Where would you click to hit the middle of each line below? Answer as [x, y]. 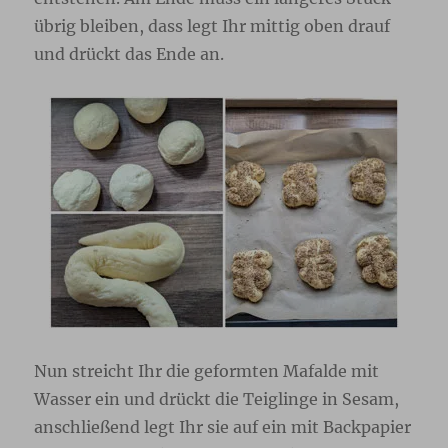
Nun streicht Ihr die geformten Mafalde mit [207, 371]
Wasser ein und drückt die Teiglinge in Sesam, [217, 399]
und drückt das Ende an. [129, 54]
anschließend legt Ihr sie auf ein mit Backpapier [223, 427]
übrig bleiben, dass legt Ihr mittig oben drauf [212, 26]
